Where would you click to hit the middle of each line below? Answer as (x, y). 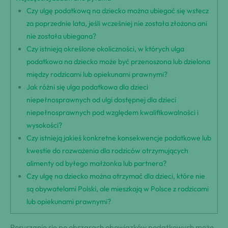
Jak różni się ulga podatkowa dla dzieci (88, 87)
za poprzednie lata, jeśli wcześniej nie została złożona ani (117, 24)
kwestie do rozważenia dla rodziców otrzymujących (108, 151)
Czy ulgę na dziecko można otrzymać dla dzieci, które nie (116, 176)
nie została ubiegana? (62, 36)
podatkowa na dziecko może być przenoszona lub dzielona (119, 62)
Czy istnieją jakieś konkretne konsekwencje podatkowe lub (119, 138)
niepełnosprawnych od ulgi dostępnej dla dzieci (102, 100)
